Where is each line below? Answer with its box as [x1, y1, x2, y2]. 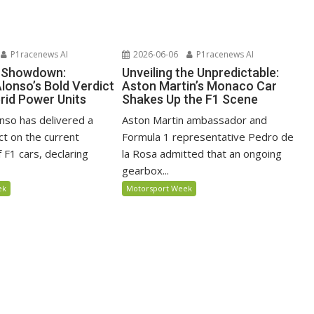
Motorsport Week [126, 182, 193, 193]
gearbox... [122, 163, 170, 177]
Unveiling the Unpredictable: [122, 64, 280, 80]
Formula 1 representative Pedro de [122, 129, 294, 144]
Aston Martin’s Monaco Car [122, 78, 278, 93]
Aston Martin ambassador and [122, 112, 268, 127]
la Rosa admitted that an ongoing [122, 146, 282, 161]
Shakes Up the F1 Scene [122, 91, 259, 107]
